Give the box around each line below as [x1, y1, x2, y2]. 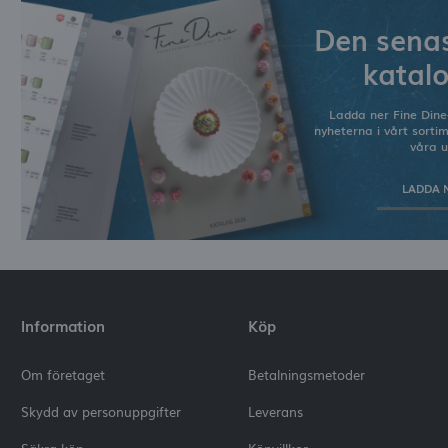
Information [21, 315, 106, 337]
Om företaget [21, 365, 106, 385]
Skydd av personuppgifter [21, 402, 182, 422]
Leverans [247, 402, 303, 422]
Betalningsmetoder [247, 365, 365, 385]
